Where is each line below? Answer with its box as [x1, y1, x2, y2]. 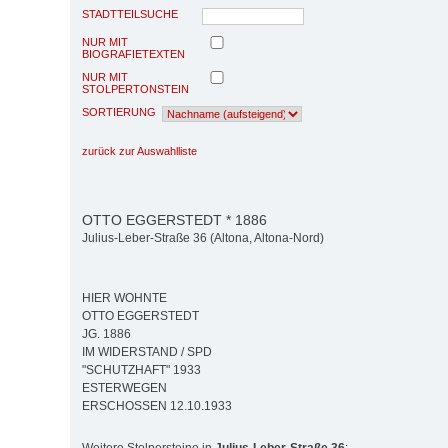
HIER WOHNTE [82, 291, 167, 306]
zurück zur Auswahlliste [82, 144, 197, 157]
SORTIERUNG [82, 105, 156, 118]
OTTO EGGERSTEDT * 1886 [82, 211, 267, 228]
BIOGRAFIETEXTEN [82, 47, 185, 60]
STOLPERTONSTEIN [82, 82, 189, 95]
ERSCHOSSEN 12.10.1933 [82, 399, 232, 414]
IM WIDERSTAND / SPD [82, 345, 212, 360]
